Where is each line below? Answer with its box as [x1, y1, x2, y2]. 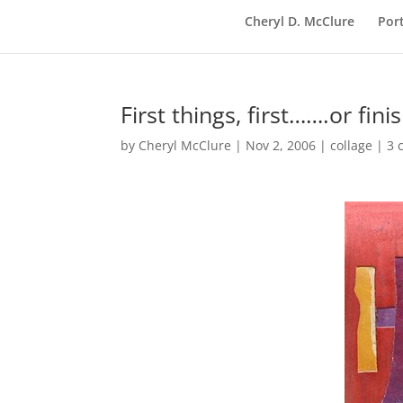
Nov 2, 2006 [246, 137, 317, 154]
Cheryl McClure [139, 137, 232, 154]
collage [330, 137, 373, 154]
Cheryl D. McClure [244, 12, 354, 30]
